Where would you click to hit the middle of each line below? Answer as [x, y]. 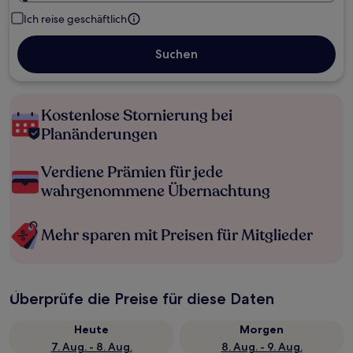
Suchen [176, 54]
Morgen [262, 329]
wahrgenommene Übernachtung [156, 191]
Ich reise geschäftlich [75, 19]
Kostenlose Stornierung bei [137, 115]
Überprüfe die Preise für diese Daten [142, 299]
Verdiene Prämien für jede [132, 172]
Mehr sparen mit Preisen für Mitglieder [177, 235]
